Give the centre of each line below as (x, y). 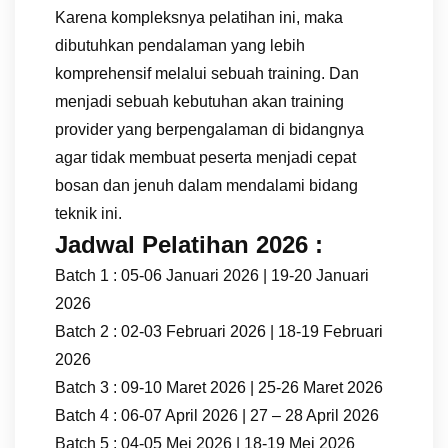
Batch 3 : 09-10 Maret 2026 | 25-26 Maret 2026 (219, 387)
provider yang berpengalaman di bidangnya (209, 129)
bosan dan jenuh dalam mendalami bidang (206, 185)
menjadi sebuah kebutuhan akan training (199, 101)
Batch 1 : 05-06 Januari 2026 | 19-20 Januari (212, 275)
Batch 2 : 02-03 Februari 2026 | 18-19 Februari (219, 331)
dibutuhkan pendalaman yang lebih (180, 45)
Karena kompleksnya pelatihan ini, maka (199, 17)
